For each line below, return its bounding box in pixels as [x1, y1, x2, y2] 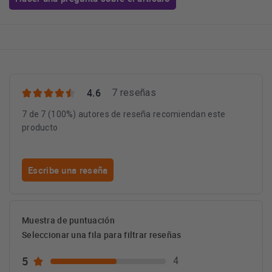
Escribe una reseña [28, 164, 108, 176]
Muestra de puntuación [22, 214, 115, 226]
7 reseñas [111, 87, 156, 98]
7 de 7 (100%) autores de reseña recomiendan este [22, 109, 226, 119]
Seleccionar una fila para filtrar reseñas [22, 229, 182, 240]
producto [22, 123, 58, 132]
